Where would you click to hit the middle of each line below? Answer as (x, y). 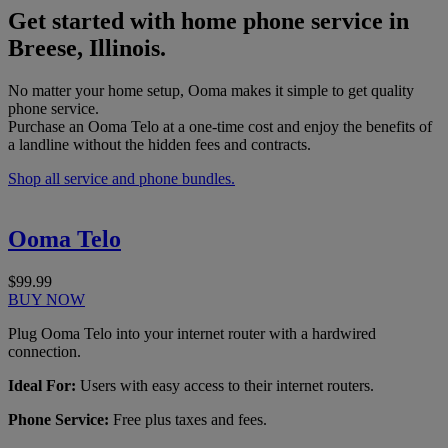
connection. (44, 351)
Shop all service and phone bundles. (121, 178)
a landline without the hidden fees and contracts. (159, 144)
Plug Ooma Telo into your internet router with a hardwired (192, 333)
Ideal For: (42, 385)
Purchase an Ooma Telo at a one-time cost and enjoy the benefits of (220, 126)
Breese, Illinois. (87, 48)
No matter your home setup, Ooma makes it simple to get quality (211, 90)
